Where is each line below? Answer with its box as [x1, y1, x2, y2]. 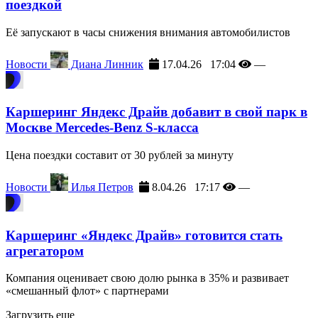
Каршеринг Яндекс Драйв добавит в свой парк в [6, 104, 307, 120]
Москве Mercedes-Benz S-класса [6, 120, 199, 136]
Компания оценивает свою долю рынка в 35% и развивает [6, 272, 289, 285]
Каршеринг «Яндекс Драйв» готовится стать [6, 227, 283, 243]
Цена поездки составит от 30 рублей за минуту [6, 149, 234, 161]
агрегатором [6, 243, 84, 258]
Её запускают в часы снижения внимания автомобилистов [6, 26, 290, 38]
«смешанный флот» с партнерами [6, 285, 169, 297]
